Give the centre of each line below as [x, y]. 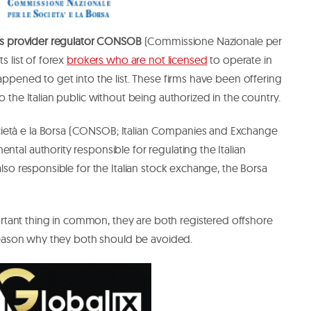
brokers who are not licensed [137, 59]
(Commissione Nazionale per [212, 41]
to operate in [239, 59]
